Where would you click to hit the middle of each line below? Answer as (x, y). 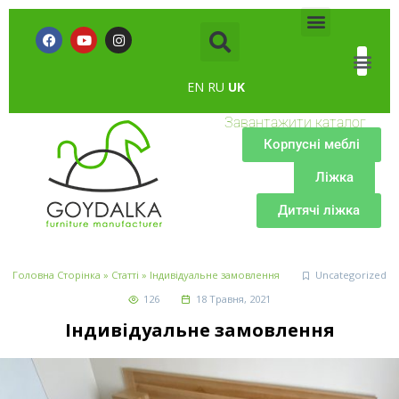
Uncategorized (351, 275)
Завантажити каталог (295, 122)
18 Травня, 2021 (233, 299)
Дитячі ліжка (319, 210)
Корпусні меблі (312, 144)
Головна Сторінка (56, 275)
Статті (125, 275)
